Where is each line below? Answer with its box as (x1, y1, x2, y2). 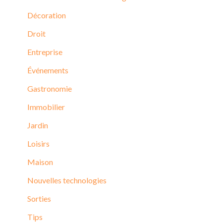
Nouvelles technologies (27, 175, 107, 185)
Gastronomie (27, 84, 72, 93)
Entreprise (27, 47, 62, 56)
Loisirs (27, 139, 50, 148)
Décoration (27, 10, 66, 20)
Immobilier (27, 102, 65, 111)
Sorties (27, 194, 51, 203)
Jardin (27, 120, 48, 130)
